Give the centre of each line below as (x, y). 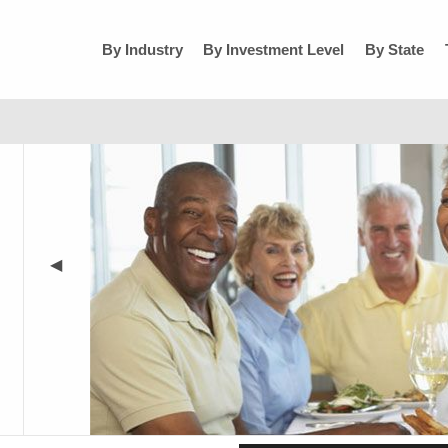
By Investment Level (274, 49)
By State (395, 49)
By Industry (142, 49)
